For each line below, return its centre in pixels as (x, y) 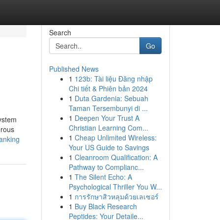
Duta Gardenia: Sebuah (111, 98)
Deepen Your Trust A (107, 118)
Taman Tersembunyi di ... (108, 108)
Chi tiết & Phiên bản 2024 (108, 88)
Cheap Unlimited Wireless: (115, 137)
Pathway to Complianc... (106, 167)
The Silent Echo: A (103, 177)
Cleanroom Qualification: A (116, 157)
